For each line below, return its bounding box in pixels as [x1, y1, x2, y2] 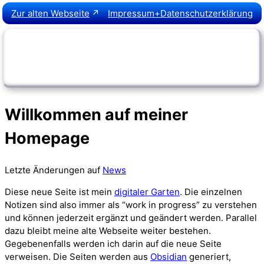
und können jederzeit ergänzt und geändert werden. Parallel [5, 212, 257, 223]
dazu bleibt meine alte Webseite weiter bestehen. [5, 225, 211, 236]
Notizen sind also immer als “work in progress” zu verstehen [5, 199, 257, 210]
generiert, [187, 250, 231, 262]
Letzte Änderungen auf [5, 164, 103, 176]
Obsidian [150, 250, 187, 262]
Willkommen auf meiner [5, 105, 188, 125]
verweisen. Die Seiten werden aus [5, 250, 150, 262]
